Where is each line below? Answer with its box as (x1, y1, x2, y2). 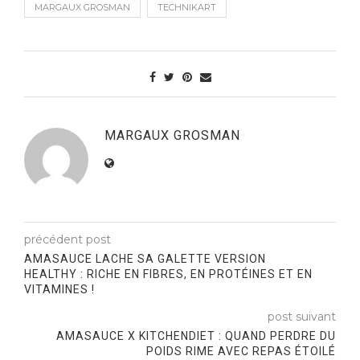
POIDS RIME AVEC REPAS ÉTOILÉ (146, 344, 336, 358)
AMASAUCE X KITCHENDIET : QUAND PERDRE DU (56, 329, 336, 342)
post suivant (268, 309, 336, 324)
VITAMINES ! (24, 282, 95, 296)
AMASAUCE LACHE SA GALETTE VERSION (24, 252, 266, 265)
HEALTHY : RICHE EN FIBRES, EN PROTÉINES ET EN (24, 267, 313, 280)
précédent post (24, 231, 111, 247)
